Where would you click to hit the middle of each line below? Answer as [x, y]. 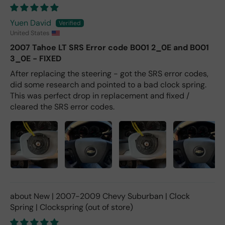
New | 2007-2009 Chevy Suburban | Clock [112, 196]
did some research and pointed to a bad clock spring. [108, 85]
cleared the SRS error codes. [62, 107]
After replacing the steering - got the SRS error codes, [109, 74]
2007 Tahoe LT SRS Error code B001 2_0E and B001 [109, 48]
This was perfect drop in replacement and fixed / [100, 96]
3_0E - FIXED [36, 59]
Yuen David [31, 23]
